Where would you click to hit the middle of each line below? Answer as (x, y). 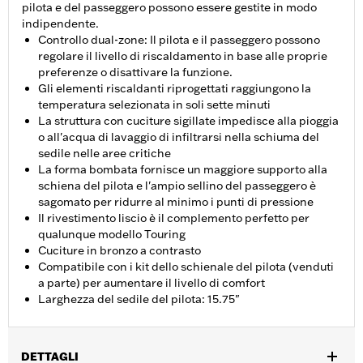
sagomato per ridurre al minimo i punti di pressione (176, 202)
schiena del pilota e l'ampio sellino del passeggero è (177, 186)
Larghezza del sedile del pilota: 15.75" (139, 299)
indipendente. (60, 24)
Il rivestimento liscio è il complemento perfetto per (174, 218)
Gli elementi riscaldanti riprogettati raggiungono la (175, 89)
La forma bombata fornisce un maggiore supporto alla (183, 170)
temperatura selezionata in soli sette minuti (154, 105)
